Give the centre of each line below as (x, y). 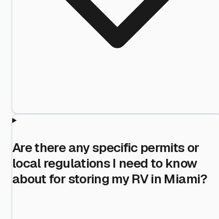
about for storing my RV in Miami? (110, 179)
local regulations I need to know (105, 163)
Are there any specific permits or (106, 147)
